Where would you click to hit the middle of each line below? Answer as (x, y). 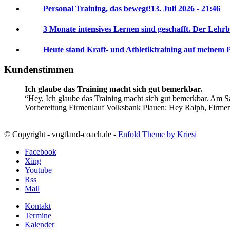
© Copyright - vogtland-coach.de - (61, 135)
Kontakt (38, 206)
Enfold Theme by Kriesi (157, 135)
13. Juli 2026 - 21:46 (186, 8)
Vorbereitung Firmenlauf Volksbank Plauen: (97, 108)
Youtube (38, 170)
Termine (38, 216)
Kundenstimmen (39, 69)
